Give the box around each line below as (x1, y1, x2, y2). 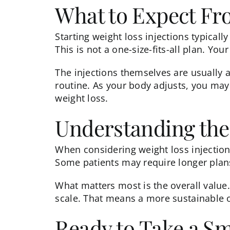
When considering (55, 143, 139, 156)
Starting (55, 30, 92, 43)
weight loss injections (92, 30, 189, 43)
